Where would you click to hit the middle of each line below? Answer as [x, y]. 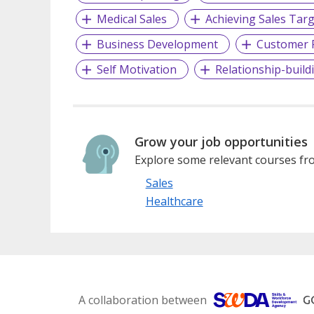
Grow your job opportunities [221, 141]
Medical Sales [131, 19]
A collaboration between [143, 300]
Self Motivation [136, 69]
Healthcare [174, 201]
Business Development [157, 44]
